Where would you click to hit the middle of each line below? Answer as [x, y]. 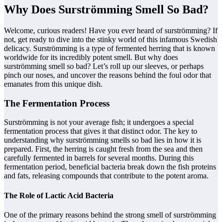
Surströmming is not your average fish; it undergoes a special [99, 122]
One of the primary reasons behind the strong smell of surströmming [110, 215]
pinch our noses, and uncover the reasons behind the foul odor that [108, 75]
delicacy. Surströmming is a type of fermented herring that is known [110, 48]
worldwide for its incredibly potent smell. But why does [91, 57]
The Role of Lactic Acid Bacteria [59, 195]
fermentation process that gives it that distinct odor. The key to [101, 131]
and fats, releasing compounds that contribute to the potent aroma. [106, 176]
